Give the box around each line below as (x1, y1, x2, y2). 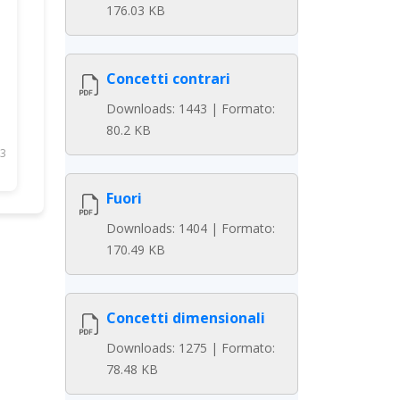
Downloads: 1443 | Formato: (106, 100, 275, 117)
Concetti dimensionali (106, 308, 265, 328)
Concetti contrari (106, 69, 230, 88)
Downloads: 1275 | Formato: (106, 339, 275, 356)
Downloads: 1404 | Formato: (106, 220, 275, 237)
